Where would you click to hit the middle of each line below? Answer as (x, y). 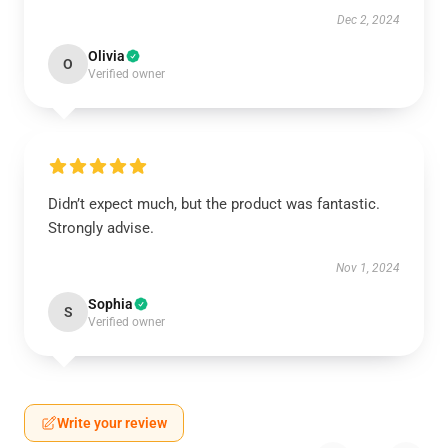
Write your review (112, 423)
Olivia (106, 56)
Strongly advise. (101, 228)
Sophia (110, 304)
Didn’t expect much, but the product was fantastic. (214, 204)
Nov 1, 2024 (368, 268)
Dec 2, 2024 (368, 20)
